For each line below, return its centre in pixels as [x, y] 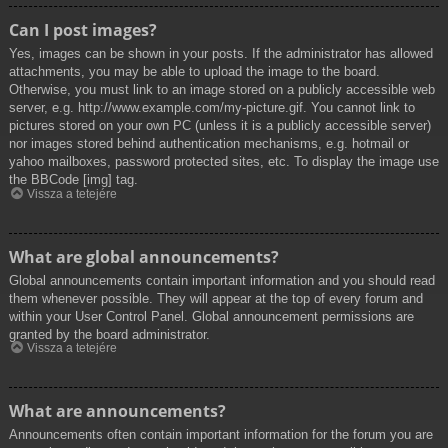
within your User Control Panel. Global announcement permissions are [211, 316]
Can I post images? [83, 30]
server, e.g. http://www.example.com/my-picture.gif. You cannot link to [212, 108]
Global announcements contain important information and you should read [222, 280]
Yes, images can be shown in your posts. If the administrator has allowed [221, 54]
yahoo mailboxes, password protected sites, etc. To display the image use [224, 162]
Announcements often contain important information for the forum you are [221, 435]
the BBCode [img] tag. [73, 180]
